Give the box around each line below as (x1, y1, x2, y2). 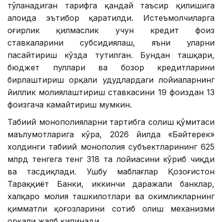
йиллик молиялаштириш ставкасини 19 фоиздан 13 (7, 87, 215, 97)
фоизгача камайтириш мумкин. (7, 99, 132, 110)
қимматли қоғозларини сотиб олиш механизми (7, 203, 215, 214)
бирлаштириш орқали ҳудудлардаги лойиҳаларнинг (7, 74, 215, 85)
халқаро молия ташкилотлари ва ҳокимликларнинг (7, 191, 215, 201)
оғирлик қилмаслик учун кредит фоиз (7, 25, 215, 35)
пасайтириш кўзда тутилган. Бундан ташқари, (7, 50, 215, 60)
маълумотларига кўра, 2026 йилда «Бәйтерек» (7, 129, 215, 139)
